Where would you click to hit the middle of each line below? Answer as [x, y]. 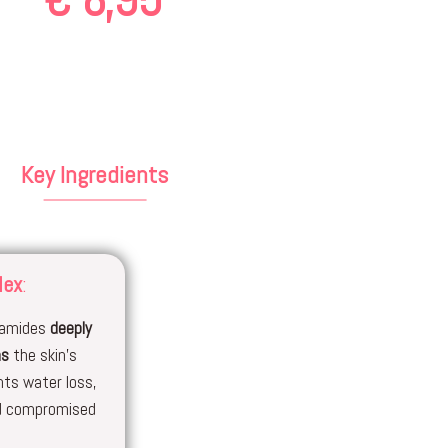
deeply [70, 328]
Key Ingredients [94, 174]
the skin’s [43, 355]
